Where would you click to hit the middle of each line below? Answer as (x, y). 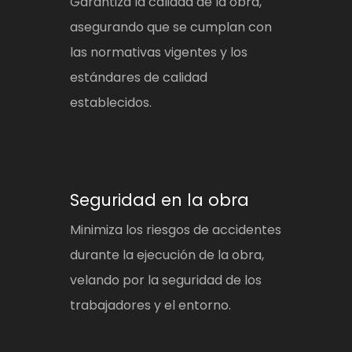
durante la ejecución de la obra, (167, 255)
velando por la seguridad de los (166, 280)
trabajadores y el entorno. (151, 306)
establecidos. (111, 103)
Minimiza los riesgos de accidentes (176, 230)
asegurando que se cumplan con (171, 27)
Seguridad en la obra (160, 200)
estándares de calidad (139, 78)
